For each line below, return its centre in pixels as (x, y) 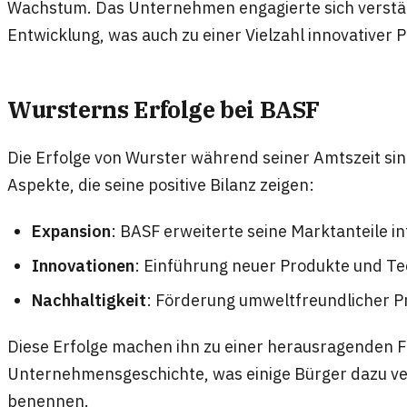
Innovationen (84, 265)
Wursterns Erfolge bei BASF (164, 110)
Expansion (72, 230)
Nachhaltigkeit (89, 299)
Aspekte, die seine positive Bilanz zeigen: (161, 184)
